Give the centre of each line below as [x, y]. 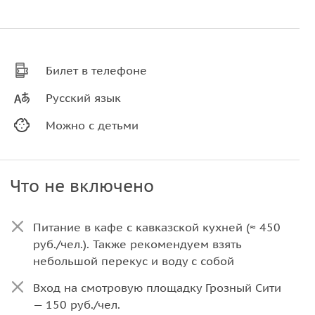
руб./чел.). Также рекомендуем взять [137, 244]
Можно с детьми [92, 125]
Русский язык [84, 98]
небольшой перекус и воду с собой [133, 261]
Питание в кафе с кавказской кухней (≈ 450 [156, 227]
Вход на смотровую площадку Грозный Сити [157, 288]
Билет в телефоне [97, 70]
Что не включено [82, 186]
